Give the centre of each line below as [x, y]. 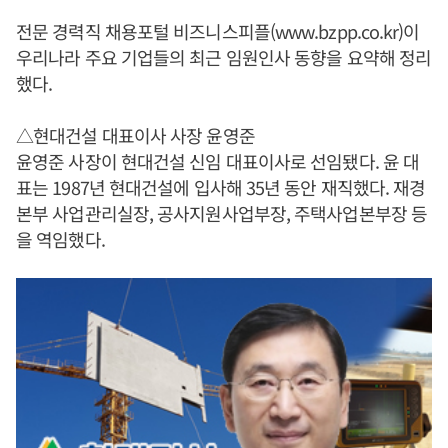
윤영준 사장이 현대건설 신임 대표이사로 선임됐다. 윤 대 [218, 161]
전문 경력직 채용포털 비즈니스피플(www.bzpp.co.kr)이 [218, 31]
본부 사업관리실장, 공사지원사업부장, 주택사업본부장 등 [221, 213]
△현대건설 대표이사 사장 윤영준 [135, 135]
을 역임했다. [60, 239]
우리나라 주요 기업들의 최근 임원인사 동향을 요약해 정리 [224, 57]
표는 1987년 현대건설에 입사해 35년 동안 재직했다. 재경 [221, 187]
